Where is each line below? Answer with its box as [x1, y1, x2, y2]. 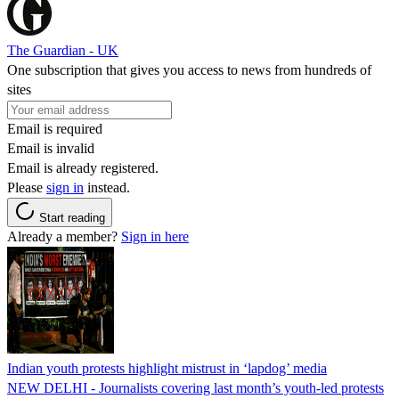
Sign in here [121, 228, 189, 244]
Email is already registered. [7, 159, 159, 175]
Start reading [39, 210, 105, 224]
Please [7, 179, 46, 195]
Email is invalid [7, 140, 94, 156]
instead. [84, 179, 130, 195]
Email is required [7, 120, 102, 136]
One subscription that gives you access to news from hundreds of [7, 61, 371, 77]
